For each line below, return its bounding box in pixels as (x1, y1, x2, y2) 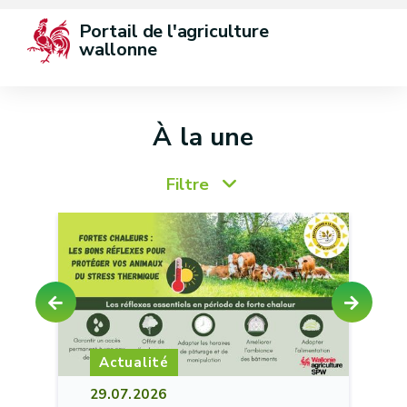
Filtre (166, 174, 209, 195)
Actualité (99, 352, 169, 372)
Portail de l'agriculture (79, 19, 273, 44)
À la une (153, 120, 254, 154)
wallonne (79, 37, 157, 62)
